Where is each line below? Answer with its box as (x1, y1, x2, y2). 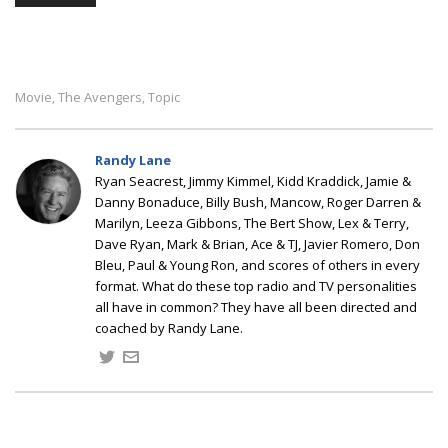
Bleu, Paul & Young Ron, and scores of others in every (95, 255, 420, 274)
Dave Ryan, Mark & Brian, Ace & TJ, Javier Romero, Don (95, 234, 420, 253)
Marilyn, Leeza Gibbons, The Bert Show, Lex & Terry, (95, 213, 409, 232)
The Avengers (58, 87, 142, 106)
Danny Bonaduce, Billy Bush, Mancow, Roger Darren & (95, 192, 421, 211)
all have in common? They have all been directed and (95, 297, 417, 316)
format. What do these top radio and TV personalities (95, 276, 417, 295)
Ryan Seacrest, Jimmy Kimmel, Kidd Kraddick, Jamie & (95, 171, 411, 190)
